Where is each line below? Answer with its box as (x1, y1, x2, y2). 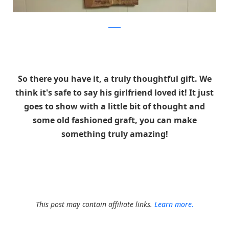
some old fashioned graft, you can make (32, 114, 197, 126)
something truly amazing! (61, 128, 168, 140)
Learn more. (154, 199, 194, 209)
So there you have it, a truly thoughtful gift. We (17, 73, 212, 85)
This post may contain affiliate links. (35, 199, 154, 209)
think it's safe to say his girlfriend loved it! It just (15, 87, 214, 99)
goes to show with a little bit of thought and (24, 101, 205, 112)
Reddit (108, 21, 121, 28)
